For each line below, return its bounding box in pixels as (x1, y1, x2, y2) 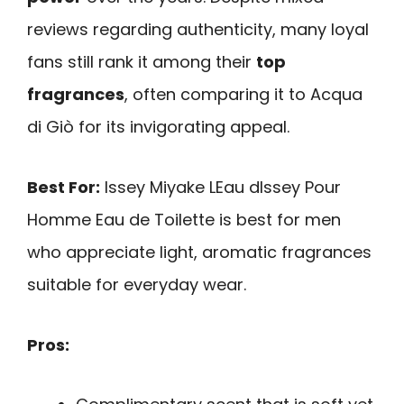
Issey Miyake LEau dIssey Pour (100, 175, 341, 198)
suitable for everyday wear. (27, 272, 246, 296)
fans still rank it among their (27, 50, 256, 74)
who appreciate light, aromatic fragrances (27, 240, 372, 263)
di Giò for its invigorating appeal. (27, 115, 289, 139)
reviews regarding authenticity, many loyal (27, 18, 369, 41)
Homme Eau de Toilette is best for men (27, 207, 341, 231)
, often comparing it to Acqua (124, 83, 363, 106)
